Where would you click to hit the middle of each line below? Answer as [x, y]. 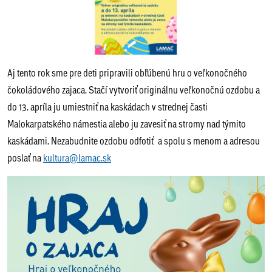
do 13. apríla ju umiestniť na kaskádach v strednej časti [107, 106]
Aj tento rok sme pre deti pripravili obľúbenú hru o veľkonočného [127, 72]
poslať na [25, 157]
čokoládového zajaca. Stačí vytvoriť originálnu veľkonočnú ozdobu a [134, 89]
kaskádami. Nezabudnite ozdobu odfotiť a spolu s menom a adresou [134, 140]
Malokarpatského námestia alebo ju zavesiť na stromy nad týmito [127, 123]
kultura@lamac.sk [77, 157]
